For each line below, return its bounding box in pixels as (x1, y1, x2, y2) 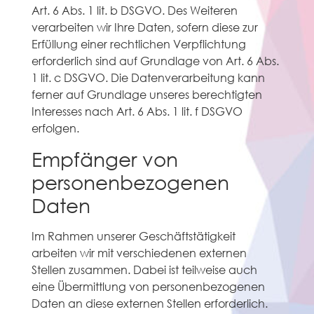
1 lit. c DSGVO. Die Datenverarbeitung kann (31, 70, 265, 86)
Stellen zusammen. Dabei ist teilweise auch (31, 261, 257, 277)
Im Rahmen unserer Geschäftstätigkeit (31, 228, 235, 243)
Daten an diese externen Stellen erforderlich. (31, 295, 268, 310)
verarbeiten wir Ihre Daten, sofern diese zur (31, 20, 258, 35)
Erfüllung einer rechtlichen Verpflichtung (31, 36, 246, 52)
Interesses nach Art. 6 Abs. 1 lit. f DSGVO (31, 104, 243, 119)
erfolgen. (31, 121, 79, 136)
